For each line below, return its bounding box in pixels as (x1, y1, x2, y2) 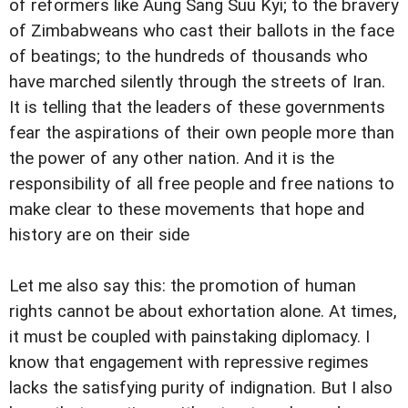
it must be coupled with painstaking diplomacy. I (9, 327, 370, 348)
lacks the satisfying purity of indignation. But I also (9, 378, 393, 399)
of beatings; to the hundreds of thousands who (9, 46, 368, 66)
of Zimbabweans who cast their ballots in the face (9, 20, 394, 41)
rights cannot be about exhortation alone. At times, (9, 301, 397, 322)
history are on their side (9, 224, 189, 245)
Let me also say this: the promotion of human (9, 276, 356, 297)
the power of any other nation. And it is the (9, 148, 334, 168)
